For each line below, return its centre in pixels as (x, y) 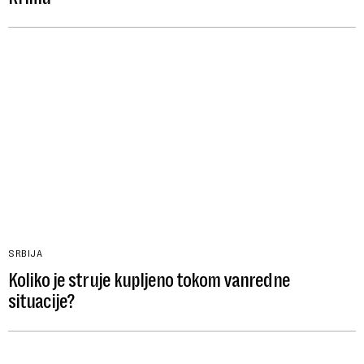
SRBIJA (25, 253)
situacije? (42, 301)
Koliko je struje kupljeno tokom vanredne (149, 280)
